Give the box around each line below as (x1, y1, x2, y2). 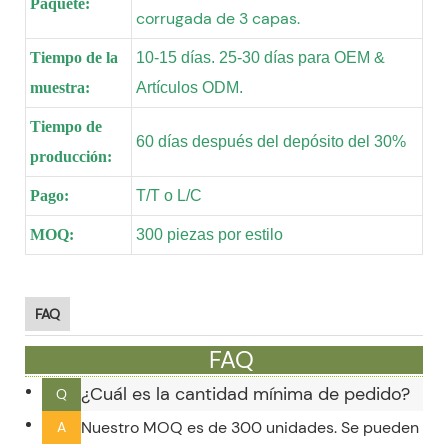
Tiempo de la (30, 48, 118, 66)
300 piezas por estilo (136, 225, 283, 243)
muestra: (30, 78, 90, 96)
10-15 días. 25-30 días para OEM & (136, 48, 385, 66)
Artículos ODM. (136, 78, 243, 96)
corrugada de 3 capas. (136, 7, 300, 29)
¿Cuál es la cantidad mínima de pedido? (80, 381, 410, 406)
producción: (30, 147, 112, 165)
